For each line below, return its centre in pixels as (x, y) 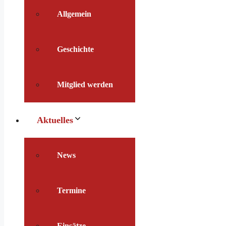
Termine (71, 190)
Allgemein (74, 14)
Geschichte (75, 49)
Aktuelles (55, 120)
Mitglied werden (85, 84)
